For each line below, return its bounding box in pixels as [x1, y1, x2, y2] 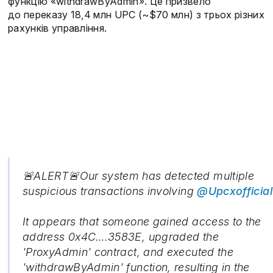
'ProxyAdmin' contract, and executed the [23, 246, 234, 259]
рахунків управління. [8, 22, 107, 35]
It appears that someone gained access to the [23, 215, 261, 229]
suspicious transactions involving [23, 185, 197, 198]
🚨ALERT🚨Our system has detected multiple [23, 169, 255, 183]
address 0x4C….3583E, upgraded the [23, 230, 219, 244]
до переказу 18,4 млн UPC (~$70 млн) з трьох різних [8, 9, 265, 21]
